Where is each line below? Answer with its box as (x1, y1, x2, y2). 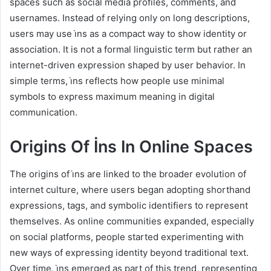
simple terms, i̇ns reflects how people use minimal (10, 75, 224, 87)
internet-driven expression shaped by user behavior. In (10, 59, 246, 71)
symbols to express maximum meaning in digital (10, 91, 215, 103)
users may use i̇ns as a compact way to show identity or (10, 28, 247, 40)
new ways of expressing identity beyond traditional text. (10, 246, 249, 258)
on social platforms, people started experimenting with (10, 230, 244, 243)
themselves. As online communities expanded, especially (10, 215, 254, 227)
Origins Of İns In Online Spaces (10, 137, 253, 157)
